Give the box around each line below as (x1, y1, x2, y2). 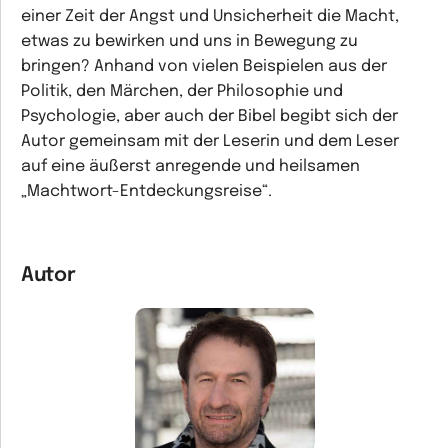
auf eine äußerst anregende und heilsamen (21, 158, 360, 175)
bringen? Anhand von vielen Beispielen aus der (21, 58, 387, 75)
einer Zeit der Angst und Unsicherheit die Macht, (21, 8, 399, 25)
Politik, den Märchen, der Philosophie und (21, 83, 343, 100)
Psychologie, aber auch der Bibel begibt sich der (21, 108, 398, 125)
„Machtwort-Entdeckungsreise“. (21, 183, 272, 200)
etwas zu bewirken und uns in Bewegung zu (21, 33, 358, 50)
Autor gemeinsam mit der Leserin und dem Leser (21, 133, 399, 150)
